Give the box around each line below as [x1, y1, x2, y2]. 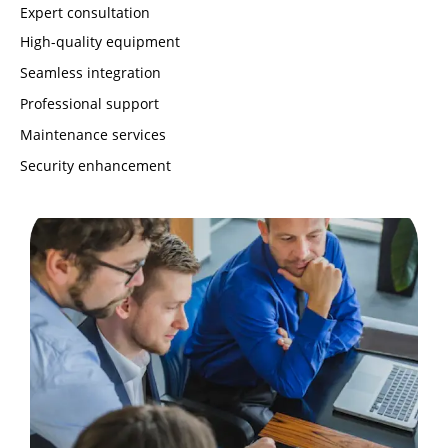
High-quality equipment [20, 32, 180, 52]
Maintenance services [20, 125, 166, 145]
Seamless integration [20, 63, 161, 83]
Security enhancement [20, 156, 171, 176]
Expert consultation [20, 3, 150, 23]
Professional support [20, 94, 159, 114]
